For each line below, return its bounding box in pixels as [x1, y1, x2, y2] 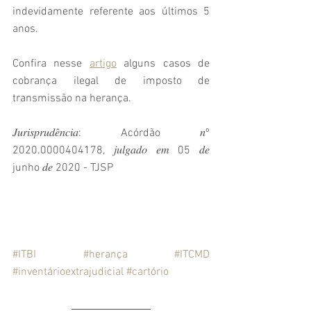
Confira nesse [12, 57, 90, 72]
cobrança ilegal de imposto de [12, 74, 210, 89]
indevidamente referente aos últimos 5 [12, 5, 210, 19]
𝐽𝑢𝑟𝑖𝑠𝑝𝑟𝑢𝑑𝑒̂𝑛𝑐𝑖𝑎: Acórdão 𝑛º [12, 126, 210, 141]
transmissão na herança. [12, 92, 131, 106]
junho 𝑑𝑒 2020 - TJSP [12, 161, 113, 176]
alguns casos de [116, 57, 210, 72]
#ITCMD [174, 248, 210, 262]
